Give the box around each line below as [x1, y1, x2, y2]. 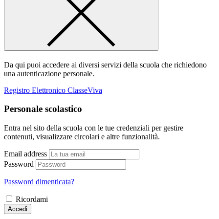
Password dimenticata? [4, 177, 74, 186]
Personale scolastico [4, 104, 82, 114]
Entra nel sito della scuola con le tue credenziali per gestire [4, 123, 183, 132]
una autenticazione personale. [4, 69, 94, 78]
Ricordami [16, 195, 48, 203]
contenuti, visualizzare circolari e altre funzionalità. [4, 132, 160, 141]
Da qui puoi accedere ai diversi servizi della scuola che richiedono [4, 60, 207, 69]
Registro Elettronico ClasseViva [4, 86, 102, 94]
